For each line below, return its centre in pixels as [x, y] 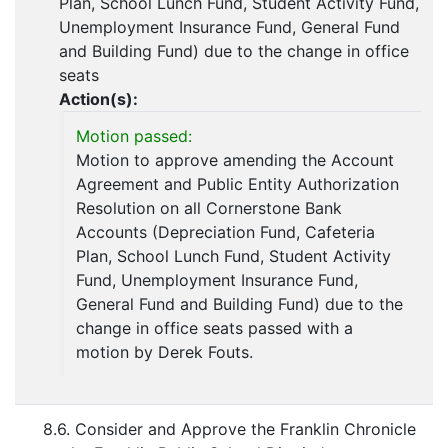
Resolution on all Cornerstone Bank [209, 208]
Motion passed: [134, 136]
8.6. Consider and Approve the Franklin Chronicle [229, 429]
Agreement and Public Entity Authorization [237, 184]
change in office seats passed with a [214, 328]
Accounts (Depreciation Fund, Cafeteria [225, 232]
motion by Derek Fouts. [164, 352]
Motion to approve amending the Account [235, 160]
